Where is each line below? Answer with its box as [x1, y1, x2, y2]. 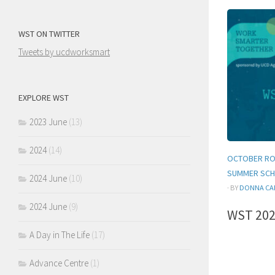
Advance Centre [29, 257, 88, 269]
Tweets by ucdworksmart [18, 45, 110, 58]
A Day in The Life [29, 228, 90, 241]
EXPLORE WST [18, 91, 69, 103]
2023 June [29, 115, 67, 128]
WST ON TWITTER [18, 28, 80, 39]
